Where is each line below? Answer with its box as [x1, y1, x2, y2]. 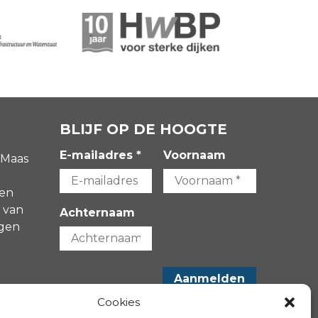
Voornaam [163, 148, 226, 163]
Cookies [97, 295, 140, 309]
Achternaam [59, 206, 135, 220]
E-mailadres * [59, 148, 141, 163]
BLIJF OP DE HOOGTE [59, 121, 227, 138]
